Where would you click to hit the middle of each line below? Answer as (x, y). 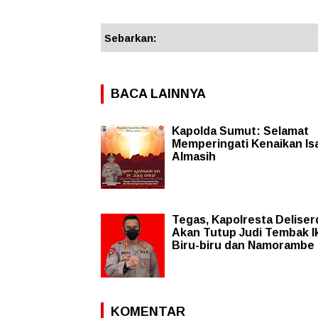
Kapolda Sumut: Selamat (240, 131)
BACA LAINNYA (158, 93)
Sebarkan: (131, 38)
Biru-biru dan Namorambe (243, 245)
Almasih (194, 156)
